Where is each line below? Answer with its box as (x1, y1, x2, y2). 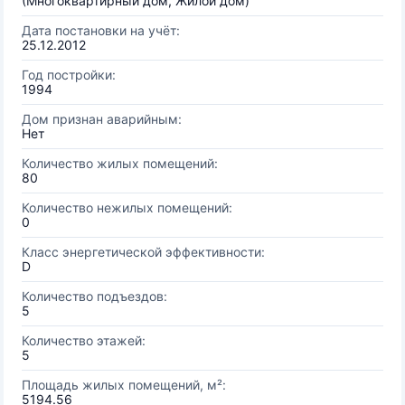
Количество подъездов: (22, 288, 167, 304)
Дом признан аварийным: (22, 111, 182, 127)
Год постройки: (22, 67, 116, 82)
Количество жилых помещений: (22, 155, 218, 171)
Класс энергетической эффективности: (22, 244, 265, 259)
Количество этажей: (22, 333, 146, 348)
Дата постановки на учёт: (22, 23, 180, 38)
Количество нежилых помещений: (22, 200, 232, 215)
